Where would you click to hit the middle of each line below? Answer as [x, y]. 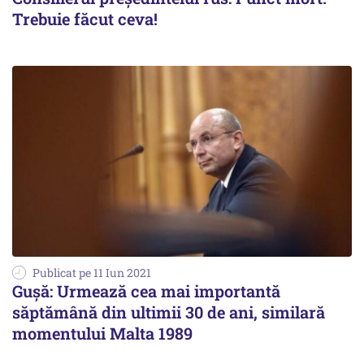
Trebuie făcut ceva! [85, 18]
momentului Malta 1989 [102, 333]
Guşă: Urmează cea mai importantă [146, 290]
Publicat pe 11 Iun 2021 [92, 272]
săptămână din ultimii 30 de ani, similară [169, 312]
